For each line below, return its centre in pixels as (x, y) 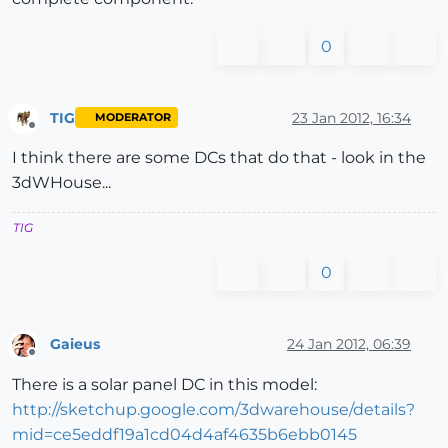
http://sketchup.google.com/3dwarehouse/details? (213, 409)
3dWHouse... (61, 183)
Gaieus (75, 343)
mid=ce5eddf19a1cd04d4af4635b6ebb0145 (184, 434)
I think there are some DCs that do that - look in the (219, 158)
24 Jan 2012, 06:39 (349, 343)
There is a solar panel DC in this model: (164, 384)
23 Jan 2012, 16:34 (351, 117)
